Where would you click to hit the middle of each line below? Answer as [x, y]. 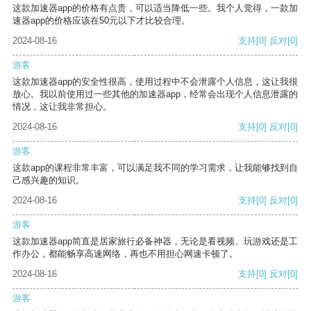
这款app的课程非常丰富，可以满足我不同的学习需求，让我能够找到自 [155, 168]
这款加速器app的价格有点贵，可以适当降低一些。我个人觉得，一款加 [155, 8]
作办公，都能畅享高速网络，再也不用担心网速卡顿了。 [125, 254]
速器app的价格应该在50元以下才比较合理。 [101, 21]
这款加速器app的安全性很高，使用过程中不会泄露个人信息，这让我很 [155, 82]
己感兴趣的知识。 [49, 180]
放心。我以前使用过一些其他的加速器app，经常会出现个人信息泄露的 [155, 94]
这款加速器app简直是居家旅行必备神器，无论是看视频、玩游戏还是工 [155, 242]
